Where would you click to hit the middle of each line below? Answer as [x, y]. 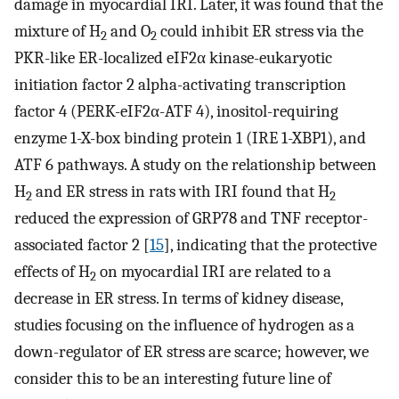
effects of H [52, 272]
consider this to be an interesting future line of [173, 379]
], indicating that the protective [270, 245]
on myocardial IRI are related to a [214, 272]
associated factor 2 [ [82, 245]
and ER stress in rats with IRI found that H [181, 192]
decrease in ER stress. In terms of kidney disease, [179, 299]
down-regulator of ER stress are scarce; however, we [191, 352]
